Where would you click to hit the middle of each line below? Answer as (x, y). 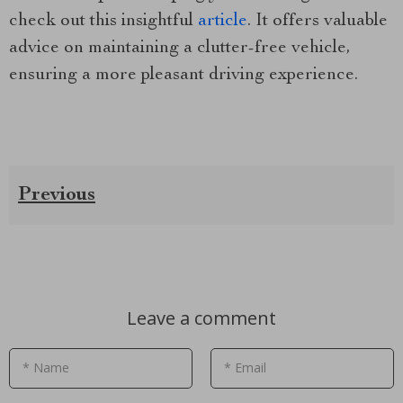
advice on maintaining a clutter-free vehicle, (180, 48)
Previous (57, 195)
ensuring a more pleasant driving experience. (184, 75)
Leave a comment (201, 318)
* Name (46, 367)
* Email (245, 367)
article (223, 21)
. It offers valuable (318, 21)
